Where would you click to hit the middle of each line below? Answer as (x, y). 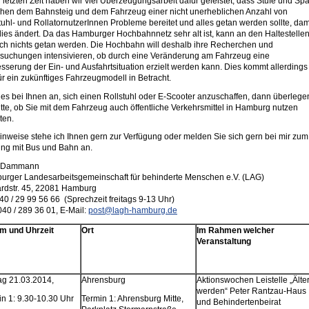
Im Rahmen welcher (235, 231)
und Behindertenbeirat (238, 302)
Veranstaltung (223, 242)
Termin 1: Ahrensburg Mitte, (132, 298)
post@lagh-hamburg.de (132, 211)
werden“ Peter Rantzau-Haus (251, 291)
